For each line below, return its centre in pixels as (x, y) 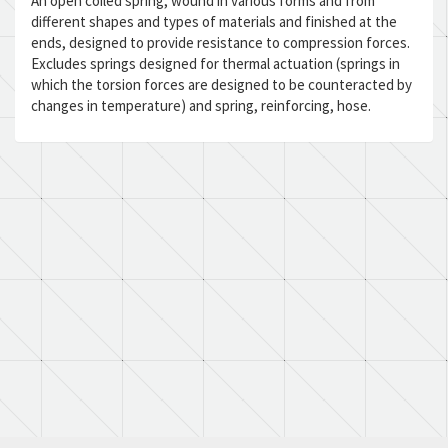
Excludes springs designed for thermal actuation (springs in (215, 63)
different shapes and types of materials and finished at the (214, 21)
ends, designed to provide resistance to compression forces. (220, 42)
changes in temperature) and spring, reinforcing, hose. (201, 105)
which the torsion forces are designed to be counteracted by (221, 84)
